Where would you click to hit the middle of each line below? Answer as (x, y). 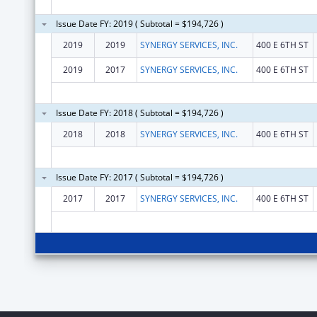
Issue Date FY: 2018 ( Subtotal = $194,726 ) (139, 113)
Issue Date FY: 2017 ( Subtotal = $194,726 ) (139, 177)
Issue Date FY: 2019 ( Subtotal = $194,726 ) (139, 23)
